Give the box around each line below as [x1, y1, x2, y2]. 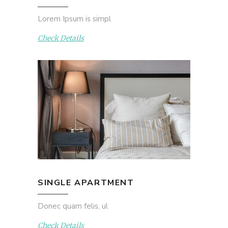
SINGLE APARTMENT [38, 177, 134, 188]
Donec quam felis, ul [38, 201, 108, 211]
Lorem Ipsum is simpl [38, 13, 111, 24]
